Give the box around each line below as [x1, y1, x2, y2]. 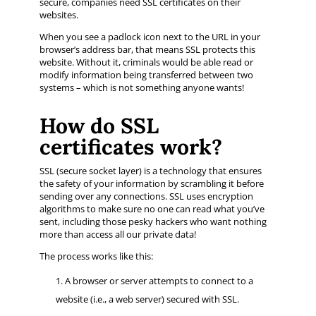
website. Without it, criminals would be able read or [39, 55, 253, 68]
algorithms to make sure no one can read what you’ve [39, 202, 265, 215]
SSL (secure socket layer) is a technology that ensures [39, 164, 262, 177]
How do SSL [39, 111, 159, 139]
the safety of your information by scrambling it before [39, 176, 264, 190]
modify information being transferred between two [39, 68, 253, 81]
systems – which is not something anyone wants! [39, 80, 244, 94]
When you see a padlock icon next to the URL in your [39, 30, 260, 43]
